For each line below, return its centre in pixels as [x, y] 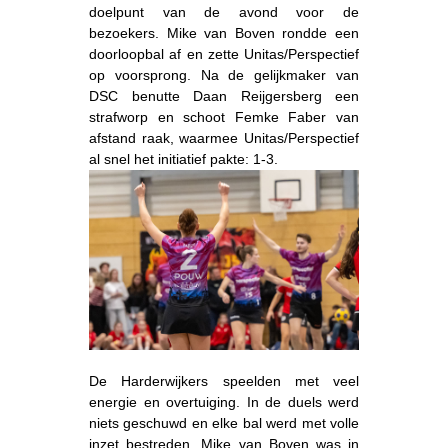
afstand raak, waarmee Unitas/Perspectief [224, 137]
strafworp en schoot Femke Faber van [224, 116]
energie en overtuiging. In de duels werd [224, 401]
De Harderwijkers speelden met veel [224, 380]
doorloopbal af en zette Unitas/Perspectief [224, 53]
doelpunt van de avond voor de [224, 11]
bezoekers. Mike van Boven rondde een [224, 32]
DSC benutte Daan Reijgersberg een [224, 95]
